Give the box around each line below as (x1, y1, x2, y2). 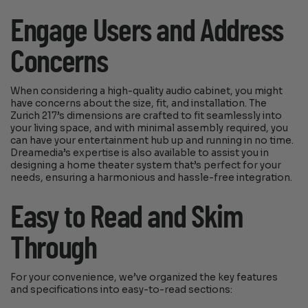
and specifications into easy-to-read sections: (10, 284, 233, 296)
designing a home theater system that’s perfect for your (10, 159, 282, 172)
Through (10, 233, 97, 265)
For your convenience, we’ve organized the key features (10, 272, 278, 284)
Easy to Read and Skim (10, 202, 243, 234)
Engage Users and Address (10, 16, 283, 48)
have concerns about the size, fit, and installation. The (10, 98, 267, 110)
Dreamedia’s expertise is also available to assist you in (10, 147, 269, 159)
